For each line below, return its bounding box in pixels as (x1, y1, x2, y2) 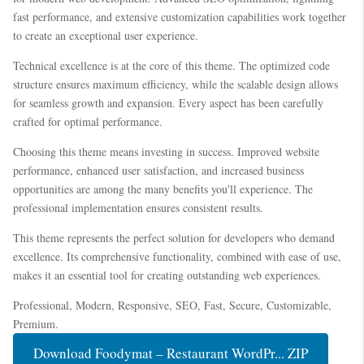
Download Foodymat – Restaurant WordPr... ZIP (32, 343, 308, 362)
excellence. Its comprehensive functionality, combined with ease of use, (13, 248, 341, 264)
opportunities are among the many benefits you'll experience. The (13, 180, 313, 197)
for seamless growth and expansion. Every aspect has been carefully (13, 94, 323, 110)
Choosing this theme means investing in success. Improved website (13, 143, 319, 159)
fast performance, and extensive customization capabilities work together (13, 8, 346, 24)
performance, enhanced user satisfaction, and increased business (13, 162, 304, 178)
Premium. (13, 315, 58, 331)
